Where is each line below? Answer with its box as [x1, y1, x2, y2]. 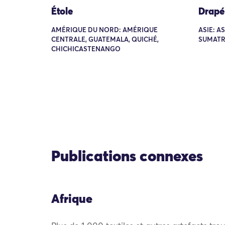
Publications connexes [51, 150, 203, 165]
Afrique [51, 193, 92, 205]
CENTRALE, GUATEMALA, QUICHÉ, [51, 36, 159, 43]
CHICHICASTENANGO [51, 46, 121, 53]
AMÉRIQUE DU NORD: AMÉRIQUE [51, 27, 158, 34]
